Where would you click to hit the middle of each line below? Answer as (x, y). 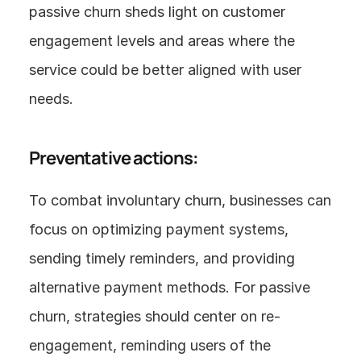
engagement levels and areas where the (162, 41)
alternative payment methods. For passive (170, 287)
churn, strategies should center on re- (155, 316)
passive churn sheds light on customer (157, 12)
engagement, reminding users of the (150, 345)
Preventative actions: (114, 158)
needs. (51, 99)
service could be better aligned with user (165, 70)
